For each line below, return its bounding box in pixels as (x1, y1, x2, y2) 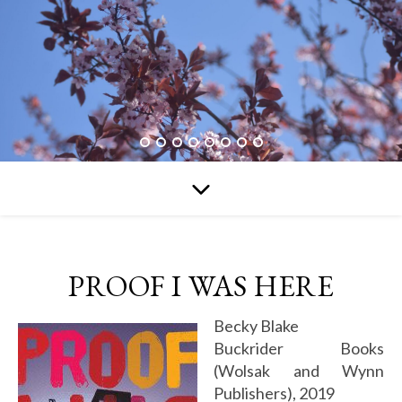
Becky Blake (224, 316, 299, 336)
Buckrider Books (214, 338, 384, 358)
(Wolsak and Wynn (214, 361, 384, 380)
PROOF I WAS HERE (68, 267, 334, 305)
